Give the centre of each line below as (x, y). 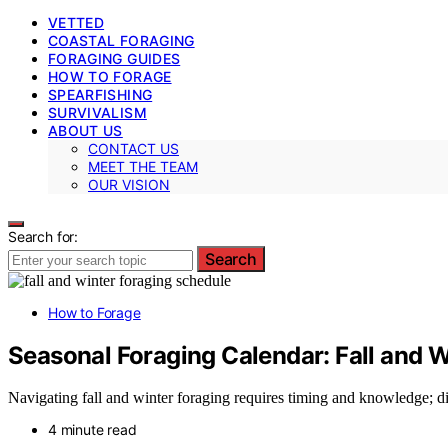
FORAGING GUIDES (114, 58)
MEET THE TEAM (143, 166)
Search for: (43, 236)
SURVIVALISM (97, 112)
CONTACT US (133, 148)
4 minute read (92, 430)
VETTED (76, 22)
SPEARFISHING (100, 94)
